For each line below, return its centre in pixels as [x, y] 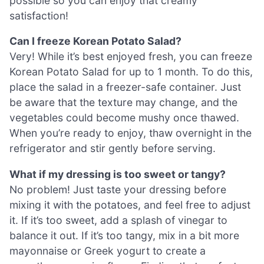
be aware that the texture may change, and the [123, 103]
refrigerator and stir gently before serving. [113, 148]
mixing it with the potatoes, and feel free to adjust [130, 204]
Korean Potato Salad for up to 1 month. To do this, [131, 72]
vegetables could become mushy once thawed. [124, 118]
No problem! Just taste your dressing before [118, 189]
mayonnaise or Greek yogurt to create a [108, 250]
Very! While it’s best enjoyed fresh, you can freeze [131, 57]
